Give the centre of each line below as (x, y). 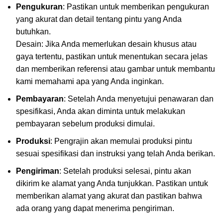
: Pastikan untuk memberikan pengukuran (136, 7)
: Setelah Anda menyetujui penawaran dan (139, 99)
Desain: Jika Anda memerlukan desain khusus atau (106, 44)
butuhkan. (33, 32)
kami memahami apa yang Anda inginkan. (90, 82)
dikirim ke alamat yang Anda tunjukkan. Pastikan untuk (112, 184)
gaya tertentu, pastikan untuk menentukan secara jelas (112, 57)
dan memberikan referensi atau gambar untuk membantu (115, 69)
